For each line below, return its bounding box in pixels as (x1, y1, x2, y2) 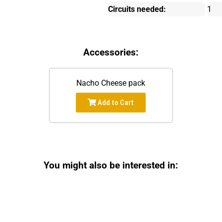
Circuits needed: (108, 4, 166, 14)
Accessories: (83, 47, 139, 58)
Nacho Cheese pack (76, 78, 146, 88)
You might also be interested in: (44, 160, 178, 171)
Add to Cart (96, 98, 134, 108)
